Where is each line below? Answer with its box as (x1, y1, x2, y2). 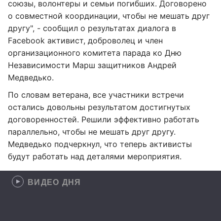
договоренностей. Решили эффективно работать (8, 114, 199, 124)
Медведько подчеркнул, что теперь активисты (8, 139, 192, 149)
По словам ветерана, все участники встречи (8, 90, 184, 100)
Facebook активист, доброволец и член (8, 36, 163, 45)
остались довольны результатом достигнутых (8, 102, 190, 112)
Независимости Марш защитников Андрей (8, 60, 177, 70)
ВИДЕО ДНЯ (28, 176, 81, 187)
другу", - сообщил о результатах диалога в (8, 23, 176, 33)
